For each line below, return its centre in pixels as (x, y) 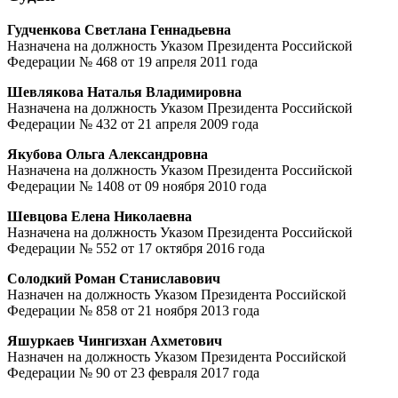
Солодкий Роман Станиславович (114, 279)
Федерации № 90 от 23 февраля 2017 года (133, 373)
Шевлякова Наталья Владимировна (124, 92)
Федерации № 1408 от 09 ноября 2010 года (137, 187)
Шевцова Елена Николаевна (99, 217)
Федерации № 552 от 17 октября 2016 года (136, 249)
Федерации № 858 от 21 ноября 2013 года (133, 311)
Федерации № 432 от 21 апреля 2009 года (133, 124)
